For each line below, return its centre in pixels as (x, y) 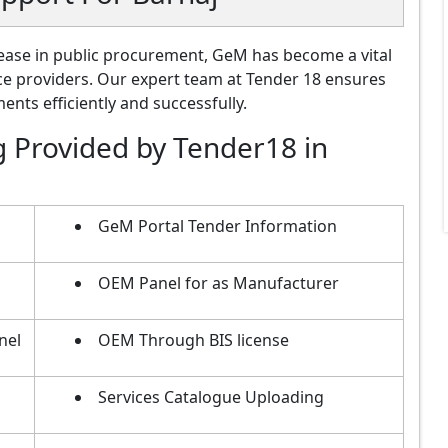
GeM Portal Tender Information (217, 225)
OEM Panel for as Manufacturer (218, 282)
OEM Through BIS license (193, 339)
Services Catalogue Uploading (211, 396)
